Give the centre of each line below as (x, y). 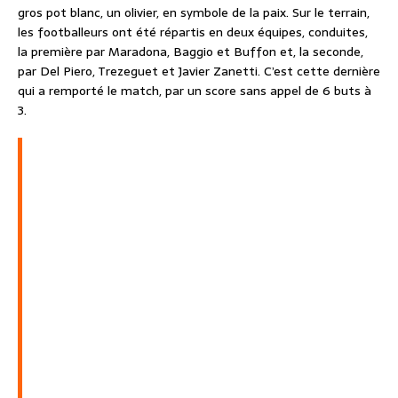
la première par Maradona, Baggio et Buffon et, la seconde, (191, 51)
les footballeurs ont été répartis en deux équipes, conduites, (193, 32)
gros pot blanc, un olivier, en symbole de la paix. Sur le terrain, (194, 12)
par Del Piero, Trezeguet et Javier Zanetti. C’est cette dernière (199, 71)
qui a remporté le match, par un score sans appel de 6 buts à (195, 90)
